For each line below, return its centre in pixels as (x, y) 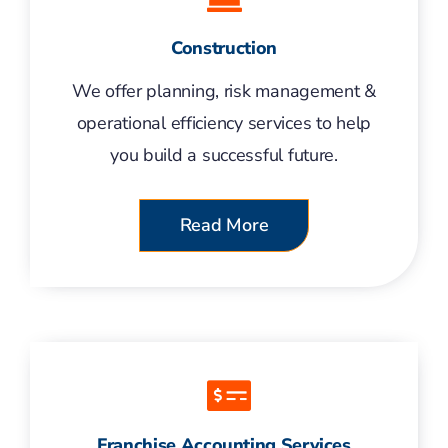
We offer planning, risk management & (224, 91)
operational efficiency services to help (224, 123)
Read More (224, 225)
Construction (224, 48)
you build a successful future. (224, 155)
